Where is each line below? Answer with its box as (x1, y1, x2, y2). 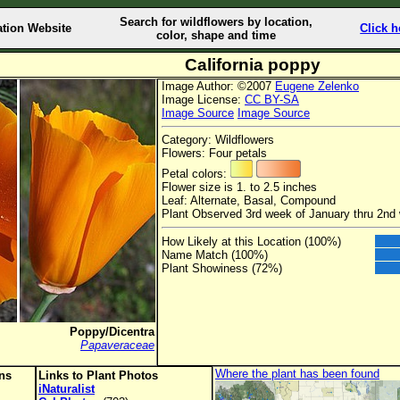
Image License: (162, 93, 245, 106)
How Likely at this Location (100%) (162, 234, 341, 248)
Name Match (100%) (162, 247, 268, 262)
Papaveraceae (80, 338, 154, 352)
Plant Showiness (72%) (162, 261, 282, 275)
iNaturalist (38, 382, 95, 396)
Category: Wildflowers (162, 133, 274, 147)
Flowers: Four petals (162, 146, 267, 161)
